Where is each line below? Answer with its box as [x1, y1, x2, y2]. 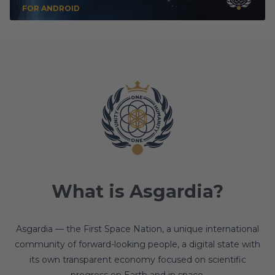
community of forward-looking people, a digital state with [15, 239, 260, 250]
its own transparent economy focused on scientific [29, 254, 246, 265]
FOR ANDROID [22, 4, 80, 13]
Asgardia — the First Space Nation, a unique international [16, 223, 259, 234]
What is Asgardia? [52, 180, 223, 202]
